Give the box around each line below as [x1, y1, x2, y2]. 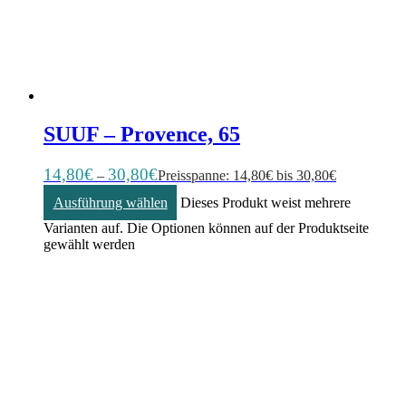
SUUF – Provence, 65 [43, 122, 240, 147]
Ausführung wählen [53, 194, 168, 210]
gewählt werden [43, 237, 135, 253]
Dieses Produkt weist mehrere [180, 194, 352, 210]
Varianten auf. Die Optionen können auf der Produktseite [43, 220, 369, 237]
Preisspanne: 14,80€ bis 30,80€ [158, 168, 336, 184]
